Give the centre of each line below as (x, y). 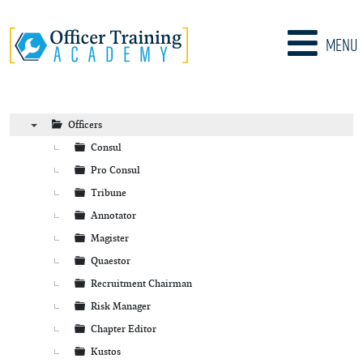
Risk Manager (121, 306)
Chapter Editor (124, 329)
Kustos (106, 351)
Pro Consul (115, 170)
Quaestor (111, 261)
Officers (85, 124)
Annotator (113, 215)
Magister (110, 238)
